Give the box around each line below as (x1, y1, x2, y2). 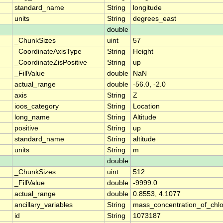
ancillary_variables (14, 201, 73, 209)
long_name (14, 113, 50, 121)
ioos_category (14, 103, 59, 111)
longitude (133, 4, 162, 12)
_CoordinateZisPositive (14, 59, 87, 67)
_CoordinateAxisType (14, 48, 82, 56)
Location (133, 103, 160, 111)
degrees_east (133, 15, 176, 23)
